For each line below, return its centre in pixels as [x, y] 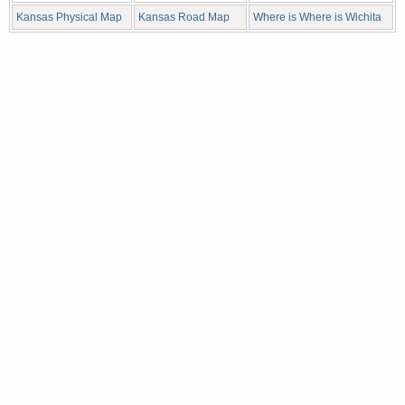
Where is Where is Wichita [317, 18]
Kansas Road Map [184, 18]
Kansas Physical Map [69, 18]
